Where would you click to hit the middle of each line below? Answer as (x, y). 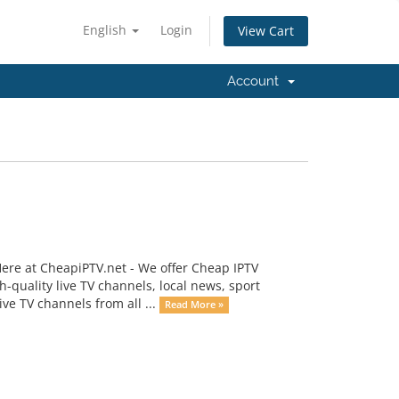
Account (256, 81)
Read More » (194, 305)
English (106, 30)
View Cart (266, 31)
